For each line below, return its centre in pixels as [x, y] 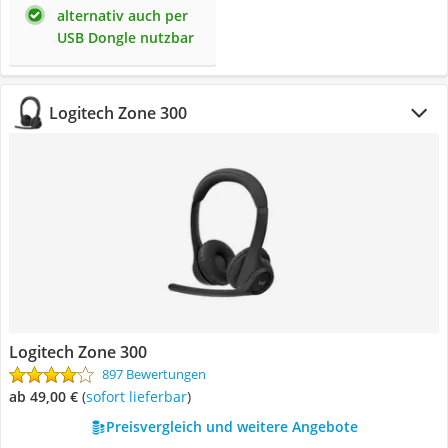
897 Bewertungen [154, 374]
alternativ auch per [122, 15]
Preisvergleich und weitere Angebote [231, 426]
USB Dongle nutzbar [125, 37]
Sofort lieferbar [140, 396]
